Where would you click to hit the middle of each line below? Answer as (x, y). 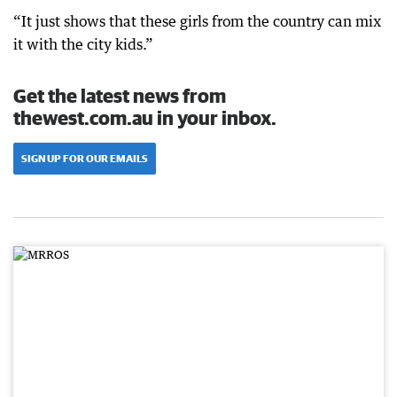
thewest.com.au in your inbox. (145, 117)
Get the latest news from (120, 95)
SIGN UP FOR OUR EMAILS (85, 158)
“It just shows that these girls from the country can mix (197, 21)
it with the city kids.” (83, 44)
